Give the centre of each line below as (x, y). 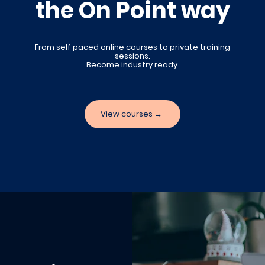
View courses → (132, 114)
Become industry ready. (132, 64)
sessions (132, 56)
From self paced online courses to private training (132, 47)
